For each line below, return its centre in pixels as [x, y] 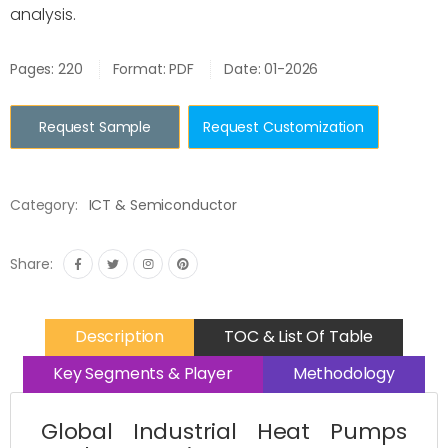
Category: [44, 205]
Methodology [343, 373]
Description [119, 336]
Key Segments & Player [143, 373]
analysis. [43, 14]
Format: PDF [153, 69]
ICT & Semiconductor [162, 205]
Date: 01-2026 [271, 69]
